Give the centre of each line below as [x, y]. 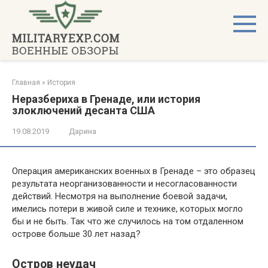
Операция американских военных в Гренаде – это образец [134, 171]
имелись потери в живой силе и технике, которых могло [127, 209]
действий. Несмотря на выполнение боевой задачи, [120, 196]
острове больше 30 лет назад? [76, 234]
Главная [26, 83]
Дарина [83, 131]
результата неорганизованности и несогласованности [124, 184]
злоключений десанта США [83, 110]
